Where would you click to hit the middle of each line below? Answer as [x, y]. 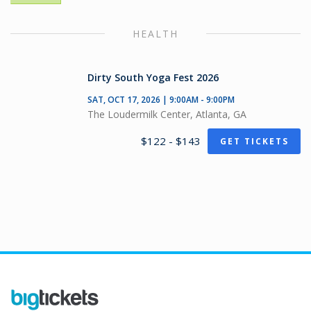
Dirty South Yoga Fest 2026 [153, 77]
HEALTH [155, 34]
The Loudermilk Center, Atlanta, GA [167, 114]
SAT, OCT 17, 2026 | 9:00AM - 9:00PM [161, 100]
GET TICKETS [254, 141]
